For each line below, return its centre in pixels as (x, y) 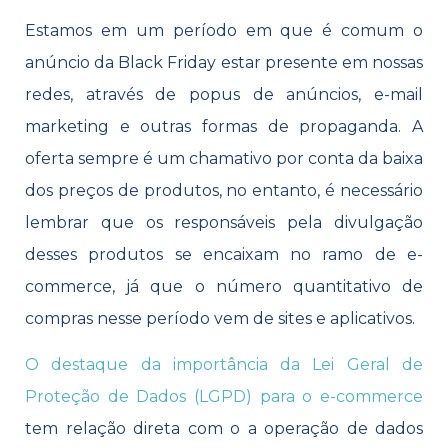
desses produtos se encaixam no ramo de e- (224, 254)
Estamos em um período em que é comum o (224, 30)
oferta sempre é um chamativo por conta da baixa (224, 158)
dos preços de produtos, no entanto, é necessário (224, 190)
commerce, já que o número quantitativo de (224, 286)
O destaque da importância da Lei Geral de (224, 365)
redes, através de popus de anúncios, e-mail (224, 94)
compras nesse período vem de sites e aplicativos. (220, 318)
